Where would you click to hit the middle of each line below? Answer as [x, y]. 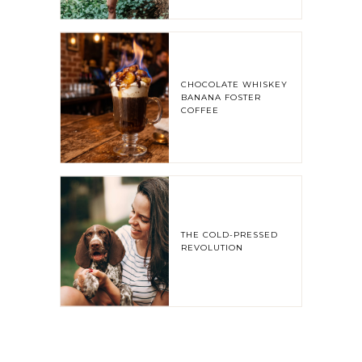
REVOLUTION [213, 247]
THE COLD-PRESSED [230, 234]
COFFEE [200, 110]
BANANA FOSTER [221, 97]
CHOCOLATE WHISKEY [235, 84]
